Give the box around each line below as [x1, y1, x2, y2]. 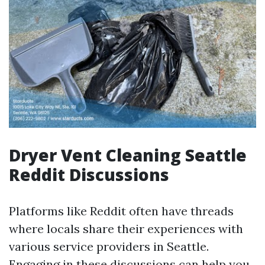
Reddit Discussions [9, 163, 169, 186]
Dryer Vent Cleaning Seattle [9, 143, 247, 166]
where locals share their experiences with [9, 221, 243, 236]
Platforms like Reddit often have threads [9, 203, 234, 218]
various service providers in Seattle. [9, 238, 209, 254]
